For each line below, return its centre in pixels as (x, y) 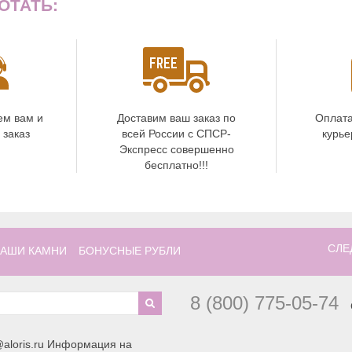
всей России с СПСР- (176, 134)
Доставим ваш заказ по (176, 118)
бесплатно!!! (176, 165)
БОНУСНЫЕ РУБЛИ (130, 251)
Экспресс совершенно (176, 150)
